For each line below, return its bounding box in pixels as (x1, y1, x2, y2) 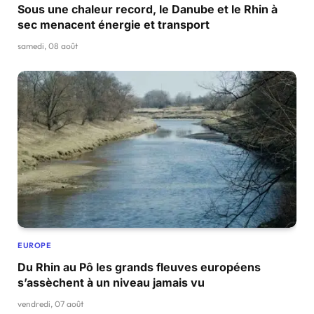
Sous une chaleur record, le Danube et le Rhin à (18, 2, 278, 17)
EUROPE (18, 240, 52, 251)
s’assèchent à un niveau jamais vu (18, 275, 205, 290)
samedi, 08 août (18, 41, 78, 52)
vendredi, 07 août (18, 299, 83, 310)
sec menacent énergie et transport (18, 18, 210, 32)
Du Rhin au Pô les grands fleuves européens (18, 260, 261, 275)
